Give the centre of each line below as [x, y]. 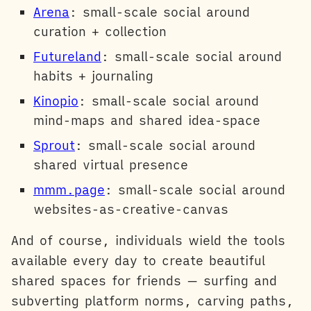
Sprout [54, 146]
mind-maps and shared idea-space [147, 121]
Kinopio [56, 101]
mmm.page [69, 190]
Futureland [67, 57]
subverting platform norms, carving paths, [152, 301]
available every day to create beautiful [138, 261]
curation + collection [100, 32]
